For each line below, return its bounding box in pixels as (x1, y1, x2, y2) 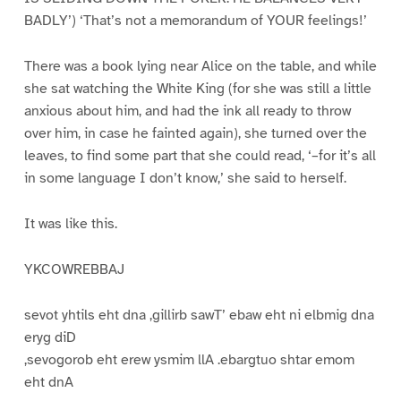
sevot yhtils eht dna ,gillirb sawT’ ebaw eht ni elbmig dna (23, 305, 374, 324)
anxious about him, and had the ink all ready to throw (23, 102, 351, 121)
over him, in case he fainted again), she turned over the (23, 124, 367, 143)
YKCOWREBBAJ (23, 260, 124, 278)
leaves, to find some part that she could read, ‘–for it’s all (23, 147, 376, 166)
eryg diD (23, 328, 76, 346)
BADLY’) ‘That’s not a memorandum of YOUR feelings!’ (23, 12, 367, 30)
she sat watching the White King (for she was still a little (23, 80, 371, 98)
